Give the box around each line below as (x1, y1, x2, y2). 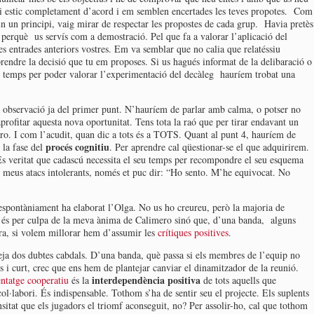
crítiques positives (158, 226, 228, 239)
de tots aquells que (200, 273, 276, 287)
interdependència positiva (92, 273, 200, 287)
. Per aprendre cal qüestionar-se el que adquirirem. (109, 140, 309, 153)
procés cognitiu (46, 139, 109, 154)
